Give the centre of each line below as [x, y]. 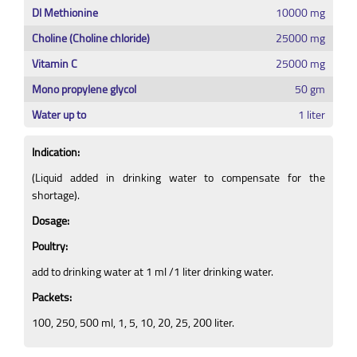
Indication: [56, 152]
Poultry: [50, 246]
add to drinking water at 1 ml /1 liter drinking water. [153, 272]
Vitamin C [55, 64]
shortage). [56, 195]
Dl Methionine [65, 13]
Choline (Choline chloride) [91, 38]
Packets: [52, 297]
